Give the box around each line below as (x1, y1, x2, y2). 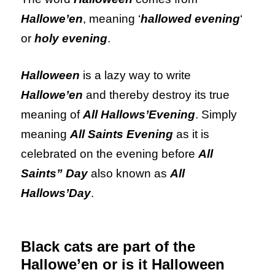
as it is (176, 128, 210, 141)
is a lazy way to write (80, 69, 192, 82)
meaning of (21, 108, 83, 122)
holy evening (34, 32, 108, 45)
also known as (88, 167, 171, 180)
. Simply (195, 108, 238, 122)
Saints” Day (21, 167, 88, 180)
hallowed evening (141, 12, 241, 26)
